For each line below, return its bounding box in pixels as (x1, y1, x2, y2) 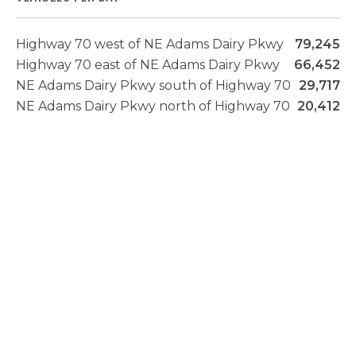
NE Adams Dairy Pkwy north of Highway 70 (16, 98, 290, 114)
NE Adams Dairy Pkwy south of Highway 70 (16, 77, 291, 93)
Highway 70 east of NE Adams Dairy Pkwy (16, 56, 280, 72)
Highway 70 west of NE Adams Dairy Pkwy (16, 36, 284, 52)
